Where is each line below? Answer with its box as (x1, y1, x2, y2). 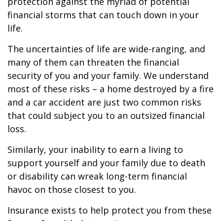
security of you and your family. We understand (7, 70, 209, 81)
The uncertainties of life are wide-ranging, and (7, 43, 205, 55)
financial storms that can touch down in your (7, 9, 199, 21)
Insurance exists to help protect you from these (7, 204, 212, 216)
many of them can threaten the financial (7, 56, 179, 68)
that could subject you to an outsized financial (7, 110, 205, 121)
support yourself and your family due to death (7, 157, 205, 169)
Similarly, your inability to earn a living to (7, 144, 183, 155)
